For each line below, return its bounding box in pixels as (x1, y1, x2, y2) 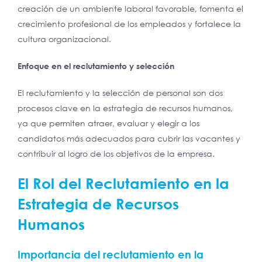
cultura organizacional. (18, 34, 111, 44)
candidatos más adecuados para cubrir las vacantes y (18, 133, 240, 144)
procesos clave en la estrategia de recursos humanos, (18, 103, 233, 113)
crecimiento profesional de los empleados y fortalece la (18, 19, 241, 29)
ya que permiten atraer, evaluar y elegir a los (18, 118, 199, 129)
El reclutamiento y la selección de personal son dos (18, 88, 223, 98)
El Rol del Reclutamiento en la (18, 174, 229, 193)
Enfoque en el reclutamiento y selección (18, 61, 174, 71)
